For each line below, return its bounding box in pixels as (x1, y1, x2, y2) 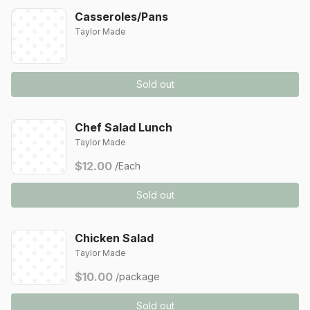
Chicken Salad (75, 231, 154, 245)
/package (116, 271, 160, 282)
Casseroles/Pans (75, 10, 168, 24)
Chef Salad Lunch (75, 120, 172, 134)
